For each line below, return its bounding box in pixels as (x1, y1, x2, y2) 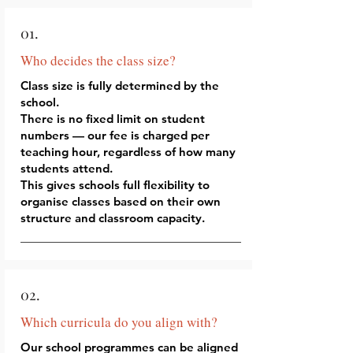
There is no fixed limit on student (20, 111, 205, 126)
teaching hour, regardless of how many (20, 144, 236, 159)
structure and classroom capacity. (20, 210, 205, 225)
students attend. (20, 161, 113, 176)
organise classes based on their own (20, 194, 221, 209)
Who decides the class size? (20, 51, 176, 69)
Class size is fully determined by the (20, 78, 219, 93)
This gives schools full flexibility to (20, 177, 210, 192)
